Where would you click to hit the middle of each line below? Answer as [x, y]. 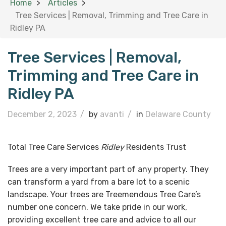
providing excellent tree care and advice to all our [102, 220]
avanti [112, 114]
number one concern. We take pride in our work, [97, 207]
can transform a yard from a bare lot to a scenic [99, 182]
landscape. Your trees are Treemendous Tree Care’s [104, 195]
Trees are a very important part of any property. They [108, 169]
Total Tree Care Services [54, 147]
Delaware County [178, 114]
